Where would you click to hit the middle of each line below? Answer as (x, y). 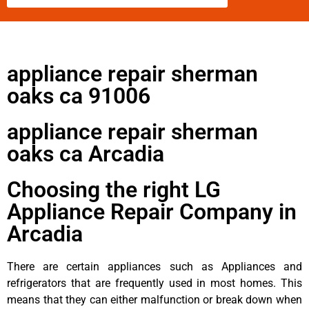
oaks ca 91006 (79, 96)
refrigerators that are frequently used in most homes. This (154, 283)
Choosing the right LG (114, 189)
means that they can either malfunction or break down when (154, 299)
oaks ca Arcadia (86, 153)
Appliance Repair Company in (152, 211)
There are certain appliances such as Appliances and (154, 266)
